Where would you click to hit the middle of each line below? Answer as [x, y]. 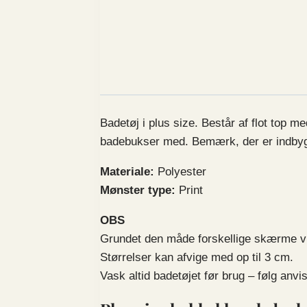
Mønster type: [139, 191]
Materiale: [127, 172]
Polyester [180, 172]
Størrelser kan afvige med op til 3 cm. [197, 258]
